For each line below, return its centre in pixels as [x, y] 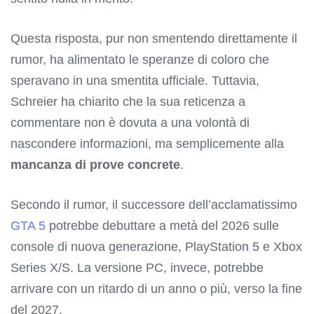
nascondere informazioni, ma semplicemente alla [147, 143]
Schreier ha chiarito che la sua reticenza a [128, 101]
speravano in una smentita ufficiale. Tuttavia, [135, 80]
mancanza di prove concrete [95, 164]
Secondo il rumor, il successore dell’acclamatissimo [154, 204]
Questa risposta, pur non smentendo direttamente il [154, 38]
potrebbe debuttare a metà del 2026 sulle [162, 225]
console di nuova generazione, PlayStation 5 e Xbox [156, 246]
